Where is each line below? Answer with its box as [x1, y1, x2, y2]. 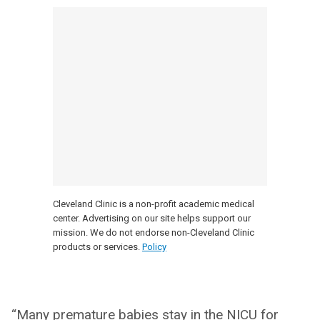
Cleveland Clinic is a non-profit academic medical [53, 198, 254, 209]
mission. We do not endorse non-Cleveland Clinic [53, 226, 254, 238]
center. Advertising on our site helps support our [53, 212, 251, 224]
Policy [142, 241, 166, 252]
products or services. [53, 241, 140, 252]
